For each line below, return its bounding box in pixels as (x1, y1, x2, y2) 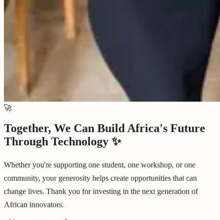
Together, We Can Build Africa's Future (4, 122, 205, 135)
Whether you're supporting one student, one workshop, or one (4, 161, 195, 169)
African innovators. (4, 200, 64, 209)
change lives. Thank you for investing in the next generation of (4, 187, 198, 196)
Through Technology (4, 135, 109, 148)
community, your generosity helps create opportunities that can (4, 174, 197, 183)
